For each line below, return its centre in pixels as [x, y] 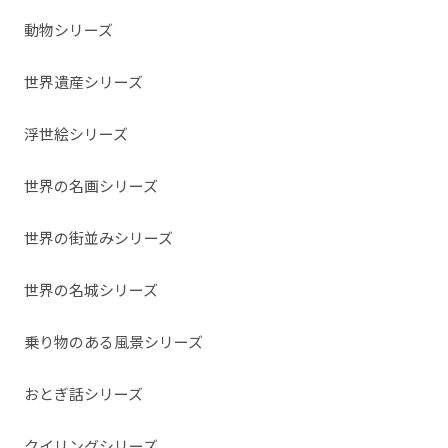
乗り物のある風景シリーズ [114, 342]
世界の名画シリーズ [91, 186]
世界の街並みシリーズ [99, 238]
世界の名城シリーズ [91, 290]
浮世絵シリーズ [76, 134]
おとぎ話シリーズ [84, 394]
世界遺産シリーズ [84, 82]
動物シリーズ [69, 30]
